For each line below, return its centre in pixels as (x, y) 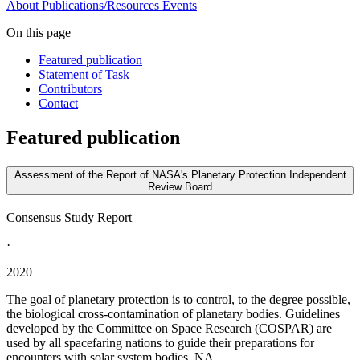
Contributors (70, 89)
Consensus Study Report (69, 217)
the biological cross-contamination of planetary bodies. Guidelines (173, 314)
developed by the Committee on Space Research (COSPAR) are (169, 328)
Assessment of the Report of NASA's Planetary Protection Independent (180, 175)
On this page (39, 33)
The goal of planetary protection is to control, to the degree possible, (178, 299)
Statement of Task (84, 75)
